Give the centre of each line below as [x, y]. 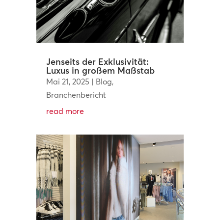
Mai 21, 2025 [68, 82]
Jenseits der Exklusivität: [97, 62]
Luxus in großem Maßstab [100, 71]
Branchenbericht [76, 95]
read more [65, 111]
